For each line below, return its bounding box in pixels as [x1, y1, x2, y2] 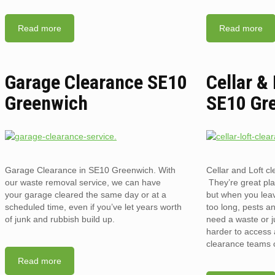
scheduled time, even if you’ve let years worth [5, 201, 182, 212]
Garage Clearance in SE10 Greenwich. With [5, 165, 176, 175]
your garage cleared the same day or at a [5, 189, 166, 199]
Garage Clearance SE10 [5, 71, 187, 95]
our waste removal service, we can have [5, 177, 161, 187]
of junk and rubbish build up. [5, 214, 115, 224]
